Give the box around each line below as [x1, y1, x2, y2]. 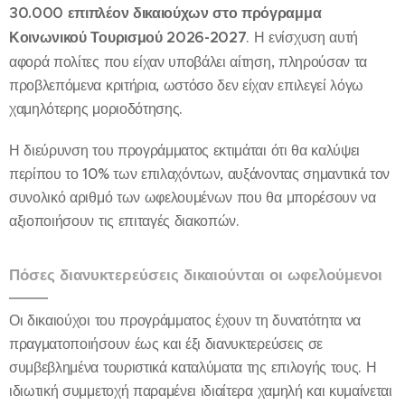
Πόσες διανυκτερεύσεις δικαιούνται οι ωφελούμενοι [9, 265, 382, 285]
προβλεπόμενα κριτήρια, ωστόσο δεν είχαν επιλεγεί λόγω [9, 76, 364, 94]
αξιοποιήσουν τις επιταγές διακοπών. [9, 212, 240, 230]
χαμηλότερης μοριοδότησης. [9, 99, 183, 118]
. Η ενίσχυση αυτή [246, 28, 358, 46]
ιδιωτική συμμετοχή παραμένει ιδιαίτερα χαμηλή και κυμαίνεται [9, 381, 392, 400]
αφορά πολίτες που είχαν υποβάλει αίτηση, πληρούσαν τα [9, 52, 368, 71]
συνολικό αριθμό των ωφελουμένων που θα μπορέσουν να [9, 188, 376, 206]
